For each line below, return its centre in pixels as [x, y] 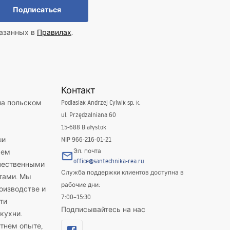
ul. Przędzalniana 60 [88, 115]
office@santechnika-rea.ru [109, 161]
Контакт [78, 90]
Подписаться [37, 10]
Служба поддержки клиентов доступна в [122, 172]
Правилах [54, 32]
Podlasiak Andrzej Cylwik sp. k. [101, 102]
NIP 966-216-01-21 [86, 139]
